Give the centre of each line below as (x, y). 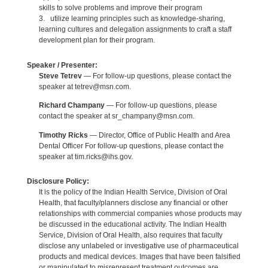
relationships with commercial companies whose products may (140, 214)
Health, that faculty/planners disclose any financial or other (133, 203)
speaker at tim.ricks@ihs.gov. (86, 156)
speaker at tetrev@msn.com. (85, 86)
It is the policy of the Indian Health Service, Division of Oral (133, 192)
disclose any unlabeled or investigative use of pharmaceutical (138, 246)
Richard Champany (71, 106)
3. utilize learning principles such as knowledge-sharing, (132, 19)
